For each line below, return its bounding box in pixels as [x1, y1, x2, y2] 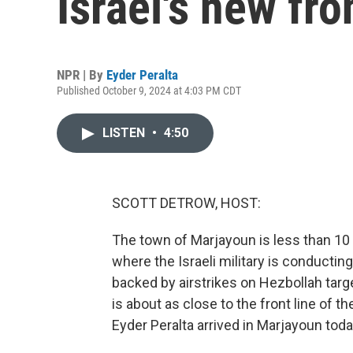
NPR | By [57, 67, 106, 83]
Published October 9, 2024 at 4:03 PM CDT [57, 84, 241, 97]
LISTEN [102, 125, 148, 140]
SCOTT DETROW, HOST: [112, 195, 261, 211]
